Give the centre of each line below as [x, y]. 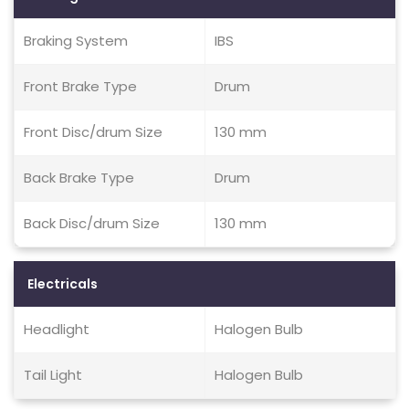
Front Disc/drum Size [93, 132]
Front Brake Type [80, 86]
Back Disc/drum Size [92, 223]
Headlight [57, 329]
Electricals [63, 284]
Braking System [76, 41]
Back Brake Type [79, 178]
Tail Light [53, 375]
